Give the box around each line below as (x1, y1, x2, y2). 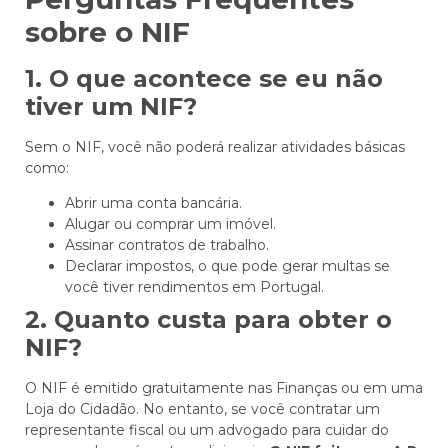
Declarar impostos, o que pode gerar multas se (65, 257, 390, 276)
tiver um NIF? (25, 92, 197, 122)
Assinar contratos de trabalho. (65, 236, 269, 255)
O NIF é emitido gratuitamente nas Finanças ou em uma (25, 379, 423, 398)
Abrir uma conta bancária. (65, 194, 242, 213)
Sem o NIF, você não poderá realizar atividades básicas (25, 138, 405, 157)
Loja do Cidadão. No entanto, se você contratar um (25, 400, 380, 419)
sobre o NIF (25, 15, 190, 50)
